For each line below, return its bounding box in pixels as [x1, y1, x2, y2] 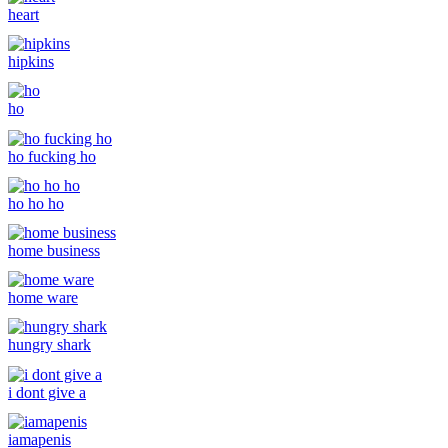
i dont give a [8, 383, 86, 401]
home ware [8, 289, 78, 307]
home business [8, 241, 100, 259]
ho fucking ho [8, 147, 96, 165]
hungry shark [8, 336, 91, 354]
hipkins [8, 53, 54, 71]
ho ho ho [8, 194, 64, 212]
